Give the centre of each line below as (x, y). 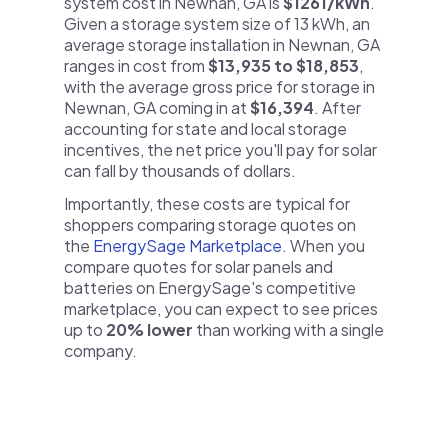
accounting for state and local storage (205, 128)
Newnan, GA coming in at (157, 107)
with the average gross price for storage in (219, 86)
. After (337, 107)
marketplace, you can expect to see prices (221, 308)
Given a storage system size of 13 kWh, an (217, 23)
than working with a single (288, 329)
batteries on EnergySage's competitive (210, 287)
